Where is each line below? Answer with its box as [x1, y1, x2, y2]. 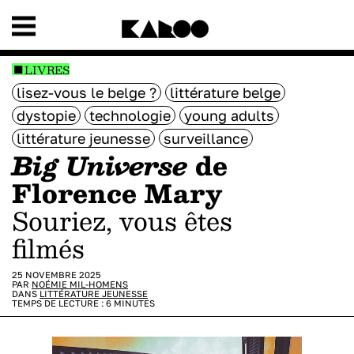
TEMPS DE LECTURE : [12, 298, 106, 308]
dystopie [17, 107, 76, 124]
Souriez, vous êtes [12, 200, 28, 241]
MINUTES [111, 298, 155, 308]
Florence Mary [12, 172, 223, 213]
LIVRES [24, 60, 70, 79]
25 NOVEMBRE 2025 [12, 269, 101, 280]
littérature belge [170, 84, 281, 101]
